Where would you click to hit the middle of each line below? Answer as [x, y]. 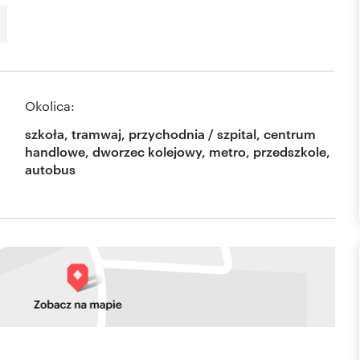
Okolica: [50, 106]
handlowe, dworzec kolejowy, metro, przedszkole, [178, 151]
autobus [50, 169]
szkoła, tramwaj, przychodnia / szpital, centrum [170, 134]
